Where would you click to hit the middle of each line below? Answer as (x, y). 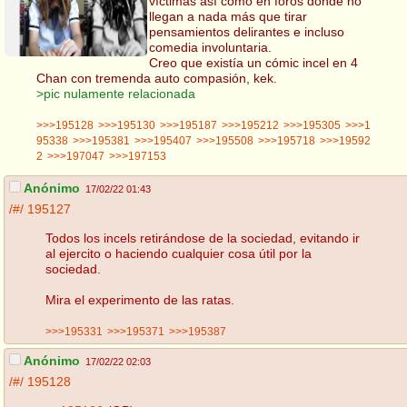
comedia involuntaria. (210, 47)
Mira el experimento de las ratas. (140, 299)
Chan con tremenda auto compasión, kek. (157, 78)
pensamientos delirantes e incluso (246, 31)
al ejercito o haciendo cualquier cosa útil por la (179, 253)
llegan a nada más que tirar (228, 16)
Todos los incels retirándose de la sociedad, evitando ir (203, 238)
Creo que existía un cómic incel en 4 (253, 62)
